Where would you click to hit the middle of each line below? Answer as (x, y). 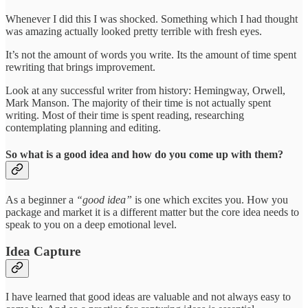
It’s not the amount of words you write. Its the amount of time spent (151, 54)
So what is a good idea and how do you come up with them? (144, 155)
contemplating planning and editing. (83, 127)
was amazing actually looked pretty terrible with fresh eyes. (134, 31)
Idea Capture (43, 252)
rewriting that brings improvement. (80, 67)
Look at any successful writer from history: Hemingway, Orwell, (145, 90)
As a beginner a (41, 200)
